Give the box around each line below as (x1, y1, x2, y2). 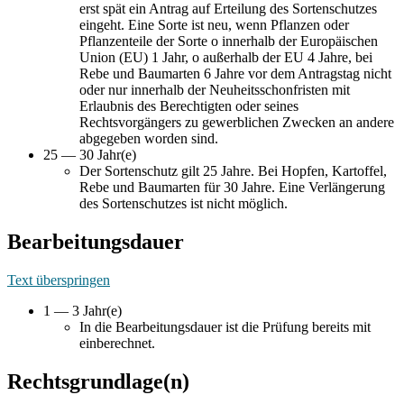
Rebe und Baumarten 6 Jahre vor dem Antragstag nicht (79, 66, 391, 82)
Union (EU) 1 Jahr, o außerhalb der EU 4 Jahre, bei (79, 50, 372, 66)
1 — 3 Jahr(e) (43, 303, 122, 319)
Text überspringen (7, 272, 110, 289)
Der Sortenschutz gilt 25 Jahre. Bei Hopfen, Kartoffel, (79, 163, 387, 179)
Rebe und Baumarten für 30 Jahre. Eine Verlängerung (79, 179, 385, 196)
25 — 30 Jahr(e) (43, 147, 136, 163)
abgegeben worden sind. (79, 131, 218, 147)
